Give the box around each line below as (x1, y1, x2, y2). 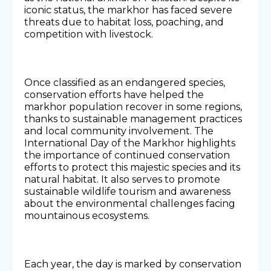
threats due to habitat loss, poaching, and (24, 16, 224, 28)
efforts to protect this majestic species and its (24, 162, 240, 174)
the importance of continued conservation (24, 149, 230, 162)
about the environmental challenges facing (24, 198, 235, 210)
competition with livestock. (24, 28, 153, 41)
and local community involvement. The (24, 125, 214, 137)
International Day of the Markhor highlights (24, 137, 235, 149)
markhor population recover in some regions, (24, 101, 242, 113)
